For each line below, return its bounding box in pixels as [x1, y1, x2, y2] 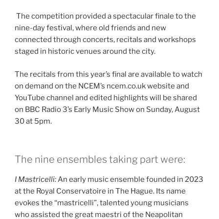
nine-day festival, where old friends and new [15, 23, 166, 33]
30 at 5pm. [15, 116, 52, 126]
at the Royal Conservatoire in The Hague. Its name [15, 187, 186, 196]
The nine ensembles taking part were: [15, 153, 185, 166]
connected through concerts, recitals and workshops [15, 35, 196, 44]
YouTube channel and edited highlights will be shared [15, 93, 197, 102]
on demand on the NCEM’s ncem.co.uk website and [15, 81, 189, 90]
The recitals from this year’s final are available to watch [15, 69, 202, 79]
